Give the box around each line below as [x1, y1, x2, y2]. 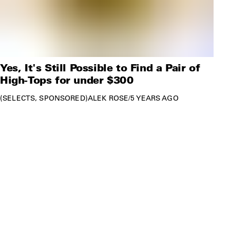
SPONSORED [39, 93, 85, 103]
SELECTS [3, 93, 35, 103]
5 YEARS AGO [130, 93, 179, 103]
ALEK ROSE [87, 93, 129, 103]
